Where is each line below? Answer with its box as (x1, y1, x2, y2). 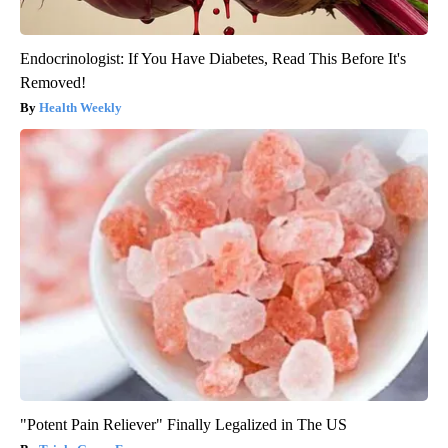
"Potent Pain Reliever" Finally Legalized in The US (20, 416, 347, 434)
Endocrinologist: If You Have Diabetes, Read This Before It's (20, 50, 406, 68)
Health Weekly (39, 100, 122, 116)
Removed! (20, 74, 86, 92)
